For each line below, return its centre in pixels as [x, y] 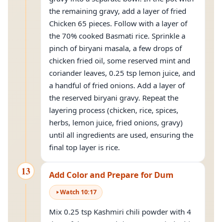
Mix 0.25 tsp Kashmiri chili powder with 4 [120, 212]
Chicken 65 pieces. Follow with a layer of [118, 23]
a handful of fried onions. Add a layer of [117, 85]
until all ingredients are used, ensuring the [121, 135]
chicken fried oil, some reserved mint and [120, 60]
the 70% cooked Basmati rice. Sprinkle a [117, 36]
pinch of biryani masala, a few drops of [115, 48]
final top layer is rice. [84, 147]
